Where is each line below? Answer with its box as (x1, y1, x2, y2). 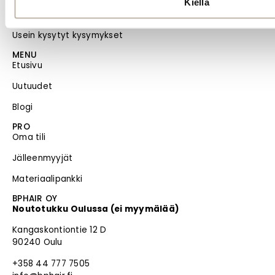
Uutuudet (12, 80, 52, 92)
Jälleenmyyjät (12, 152, 73, 165)
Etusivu (12, 59, 42, 71)
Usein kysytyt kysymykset (12, 29, 123, 42)
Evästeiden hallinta (12, 8, 94, 20)
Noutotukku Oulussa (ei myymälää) (12, 203, 179, 215)
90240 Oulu (12, 236, 63, 249)
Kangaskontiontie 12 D (12, 224, 107, 236)
